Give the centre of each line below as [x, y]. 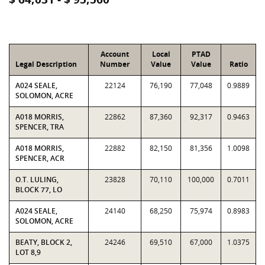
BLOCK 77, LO [39, 190]
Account [115, 54]
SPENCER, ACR [40, 158]
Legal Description [46, 64]
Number [115, 64]
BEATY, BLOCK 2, [44, 242]
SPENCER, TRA [40, 127]
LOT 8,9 [28, 252]
